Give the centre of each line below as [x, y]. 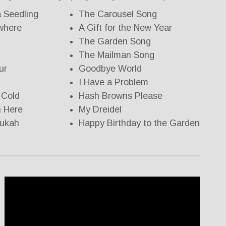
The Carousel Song [118, 14]
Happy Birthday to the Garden [139, 123]
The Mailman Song [117, 55]
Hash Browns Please [121, 96]
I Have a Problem [114, 82]
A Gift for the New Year [125, 28]
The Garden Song [115, 42]
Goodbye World [110, 69]
